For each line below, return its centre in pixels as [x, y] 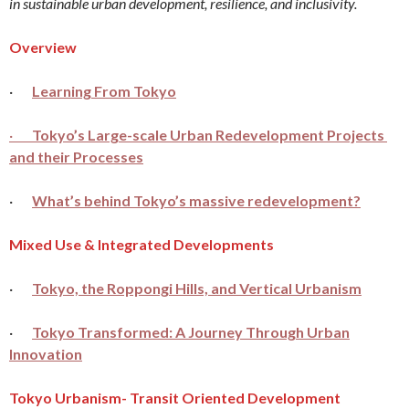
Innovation [46, 353]
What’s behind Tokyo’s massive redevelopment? [196, 200]
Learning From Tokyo [104, 90]
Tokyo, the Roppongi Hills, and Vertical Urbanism [197, 288]
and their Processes [76, 156]
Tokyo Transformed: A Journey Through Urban [191, 331]
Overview [43, 47]
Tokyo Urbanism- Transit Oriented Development [175, 397]
